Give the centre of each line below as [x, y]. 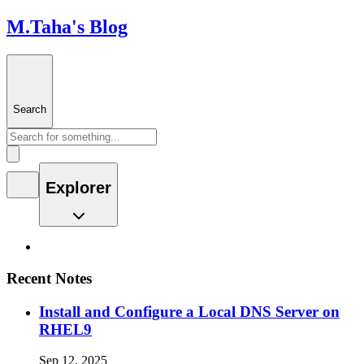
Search [30, 109]
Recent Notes [49, 278]
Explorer [78, 187]
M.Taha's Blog [67, 26]
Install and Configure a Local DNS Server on [189, 311]
